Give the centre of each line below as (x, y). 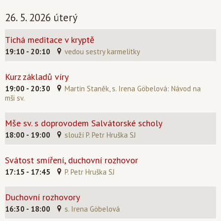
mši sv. (15, 98)
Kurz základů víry (37, 77)
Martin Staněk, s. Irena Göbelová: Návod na (133, 89)
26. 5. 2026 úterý (41, 18)
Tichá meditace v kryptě (50, 40)
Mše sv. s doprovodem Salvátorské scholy (84, 123)
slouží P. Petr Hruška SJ (100, 135)
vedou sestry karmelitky (102, 52)
